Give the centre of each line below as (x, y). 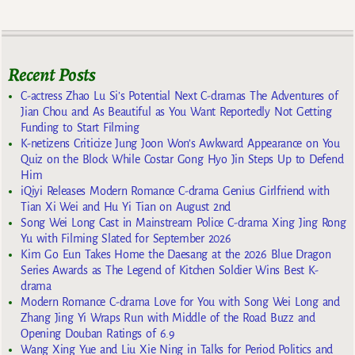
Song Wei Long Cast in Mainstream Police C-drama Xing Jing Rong (183, 222)
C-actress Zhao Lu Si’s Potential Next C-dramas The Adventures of (179, 95)
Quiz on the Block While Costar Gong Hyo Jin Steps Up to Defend (182, 159)
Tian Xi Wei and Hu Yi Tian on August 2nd (126, 206)
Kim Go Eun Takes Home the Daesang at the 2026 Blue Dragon (176, 254)
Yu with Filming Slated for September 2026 (126, 238)
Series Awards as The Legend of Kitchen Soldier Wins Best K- (170, 270)
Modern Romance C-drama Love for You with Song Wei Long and (180, 302)
